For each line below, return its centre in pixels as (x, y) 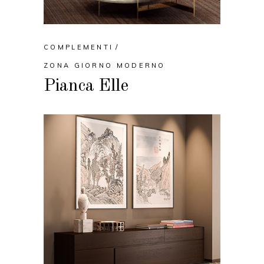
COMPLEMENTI (79, 47)
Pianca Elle (86, 86)
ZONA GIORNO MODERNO (105, 66)
